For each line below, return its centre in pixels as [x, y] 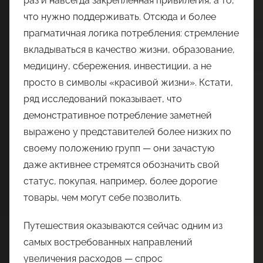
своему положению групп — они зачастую [119, 148]
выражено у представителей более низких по [127, 131]
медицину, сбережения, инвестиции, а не [117, 66]
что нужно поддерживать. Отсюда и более [120, 16]
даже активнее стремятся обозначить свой [122, 164]
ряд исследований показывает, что [103, 99]
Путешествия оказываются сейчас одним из [123, 225]
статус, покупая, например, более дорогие [120, 181]
